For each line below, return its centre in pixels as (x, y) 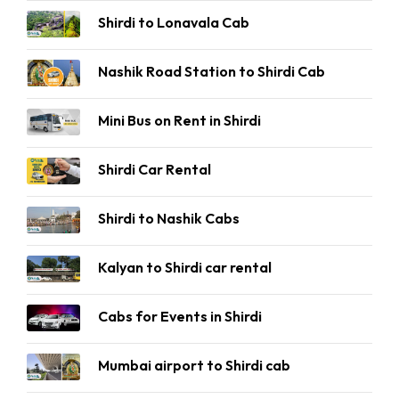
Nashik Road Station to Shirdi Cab (212, 71)
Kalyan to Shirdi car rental (185, 267)
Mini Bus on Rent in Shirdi (179, 120)
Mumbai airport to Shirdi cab (194, 365)
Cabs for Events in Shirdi (180, 316)
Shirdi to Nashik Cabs (169, 218)
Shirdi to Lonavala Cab (174, 22)
